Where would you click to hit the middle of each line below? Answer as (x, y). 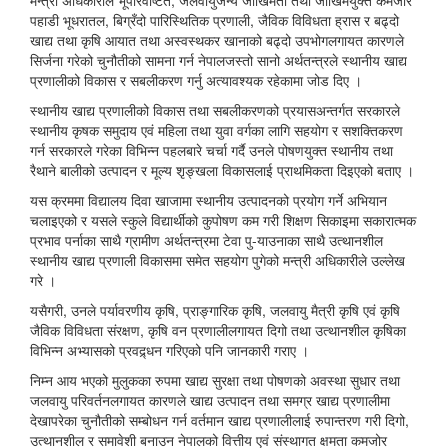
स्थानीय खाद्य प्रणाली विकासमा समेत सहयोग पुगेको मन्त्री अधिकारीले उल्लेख (217, 260)
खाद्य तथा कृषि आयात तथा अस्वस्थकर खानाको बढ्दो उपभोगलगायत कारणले (217, 40)
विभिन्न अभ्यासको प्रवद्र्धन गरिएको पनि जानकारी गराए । (169, 350)
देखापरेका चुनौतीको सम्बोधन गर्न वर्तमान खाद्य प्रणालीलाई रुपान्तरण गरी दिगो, (219, 420)
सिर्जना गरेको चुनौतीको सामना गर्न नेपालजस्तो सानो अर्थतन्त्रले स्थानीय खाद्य (218, 60)
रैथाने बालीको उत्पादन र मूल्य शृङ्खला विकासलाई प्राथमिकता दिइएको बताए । (222, 170)
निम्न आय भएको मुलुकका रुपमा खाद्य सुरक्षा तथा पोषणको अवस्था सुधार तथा (215, 380)
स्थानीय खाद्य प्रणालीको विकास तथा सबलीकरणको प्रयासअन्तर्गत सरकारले (215, 110)
